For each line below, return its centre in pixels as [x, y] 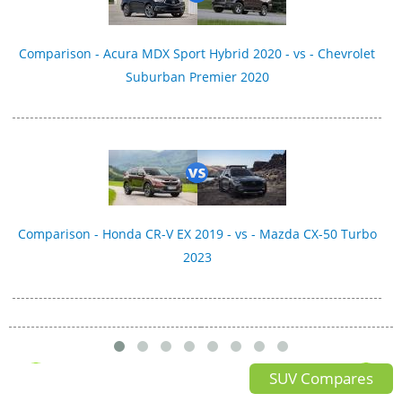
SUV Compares [321, 379]
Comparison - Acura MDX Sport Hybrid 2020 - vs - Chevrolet [197, 54]
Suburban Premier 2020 [197, 77]
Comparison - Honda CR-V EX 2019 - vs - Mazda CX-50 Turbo [197, 234]
